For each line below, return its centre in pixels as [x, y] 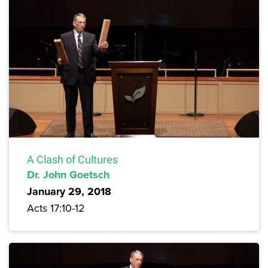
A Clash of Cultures [72, 159]
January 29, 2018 [69, 191]
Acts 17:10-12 [56, 208]
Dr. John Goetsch [68, 174]
